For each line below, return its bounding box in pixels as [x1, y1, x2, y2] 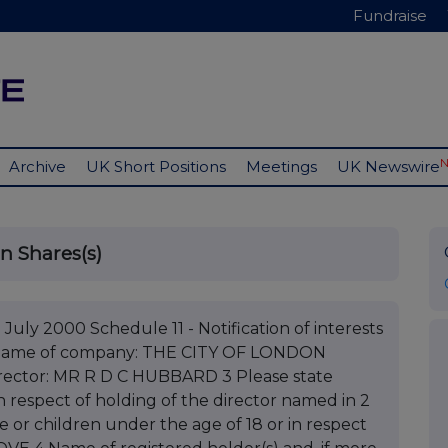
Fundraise [353, 6, 427, 25]
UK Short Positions [86, 157, 226, 177]
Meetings [246, 157, 317, 177]
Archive [9, 157, 66, 177]
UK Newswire [337, 157, 440, 177]
